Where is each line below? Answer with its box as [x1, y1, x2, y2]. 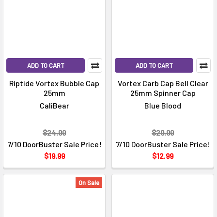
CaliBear [39, 101, 69, 110]
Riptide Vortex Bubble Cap [9, 78, 99, 88]
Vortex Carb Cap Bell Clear [117, 78, 208, 88]
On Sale [78, 179, 99, 187]
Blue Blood [144, 101, 181, 110]
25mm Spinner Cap [130, 88, 196, 98]
